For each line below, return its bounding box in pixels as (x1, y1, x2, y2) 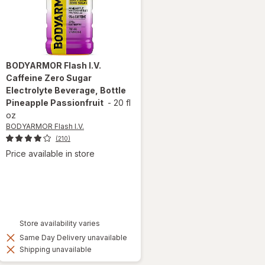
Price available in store (6, 148, 95, 159)
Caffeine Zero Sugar (6, 73, 92, 83)
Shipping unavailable (18, 244, 92, 254)
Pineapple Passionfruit (6, 98, 104, 108)
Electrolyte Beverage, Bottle (6, 85, 126, 96)
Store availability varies (20, 218, 100, 228)
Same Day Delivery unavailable (18, 232, 127, 242)
